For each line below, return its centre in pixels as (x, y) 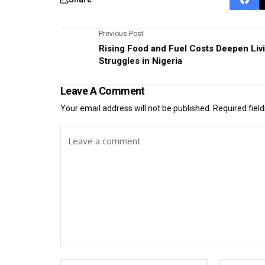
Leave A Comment (103, 91)
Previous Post (121, 33)
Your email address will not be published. (136, 108)
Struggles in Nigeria (140, 61)
